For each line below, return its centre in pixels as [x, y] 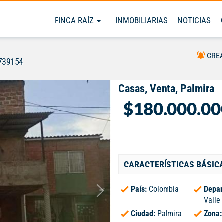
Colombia [164, 189]
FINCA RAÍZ [75, 20]
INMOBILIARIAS [141, 20]
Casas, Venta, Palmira [166, 88]
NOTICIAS [194, 20]
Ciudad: [144, 213]
